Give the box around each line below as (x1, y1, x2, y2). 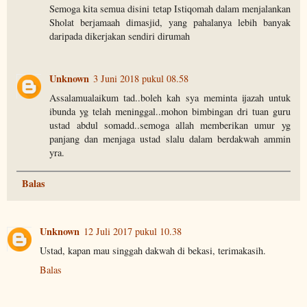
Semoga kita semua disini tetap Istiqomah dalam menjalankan (49, 2, 291, 16)
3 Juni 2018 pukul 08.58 (93, 72, 189, 86)
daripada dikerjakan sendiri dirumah (49, 29, 191, 43)
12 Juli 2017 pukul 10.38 (84, 225, 182, 238)
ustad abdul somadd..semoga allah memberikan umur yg (49, 119, 291, 132)
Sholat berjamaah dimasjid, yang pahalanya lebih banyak (49, 16, 291, 29)
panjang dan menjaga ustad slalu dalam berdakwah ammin (49, 132, 291, 146)
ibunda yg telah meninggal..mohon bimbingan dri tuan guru (49, 105, 291, 119)
